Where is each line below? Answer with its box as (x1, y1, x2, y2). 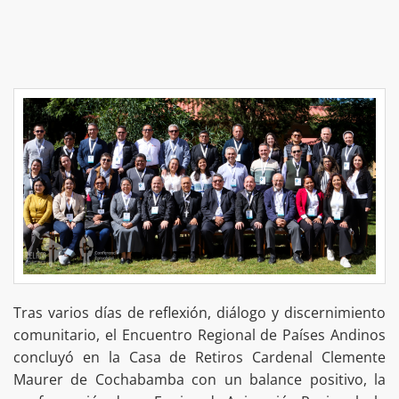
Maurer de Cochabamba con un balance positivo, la (13, 369, 386, 389)
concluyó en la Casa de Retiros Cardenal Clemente (13, 346, 386, 367)
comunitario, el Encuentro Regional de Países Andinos (13, 324, 386, 345)
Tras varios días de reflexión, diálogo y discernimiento (13, 302, 386, 322)
